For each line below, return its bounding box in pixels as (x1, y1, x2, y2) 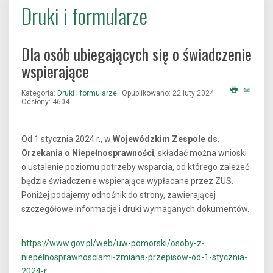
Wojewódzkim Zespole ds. (111, 134, 220, 144)
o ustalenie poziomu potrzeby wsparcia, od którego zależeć (21, 162, 249, 172)
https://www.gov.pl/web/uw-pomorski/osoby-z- (21, 238, 205, 248)
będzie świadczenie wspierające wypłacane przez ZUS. (21, 176, 233, 186)
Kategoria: (21, 89, 57, 97)
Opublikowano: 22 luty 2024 (122, 89, 214, 97)
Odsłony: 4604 (21, 97, 69, 106)
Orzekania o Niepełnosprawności (21, 148, 154, 158)
